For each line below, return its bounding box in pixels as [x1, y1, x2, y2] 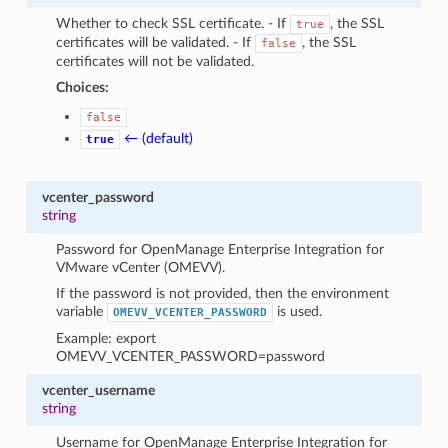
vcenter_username [41, 382, 155, 398]
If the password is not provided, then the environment [56, 285, 390, 301]
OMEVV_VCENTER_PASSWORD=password [56, 348, 326, 364]
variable [56, 303, 108, 319]
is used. [273, 303, 323, 319]
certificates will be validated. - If [56, 34, 256, 50]
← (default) [124, 130, 194, 146]
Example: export [56, 330, 157, 346]
